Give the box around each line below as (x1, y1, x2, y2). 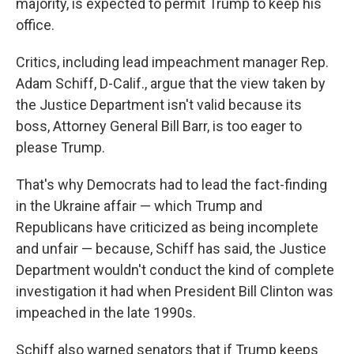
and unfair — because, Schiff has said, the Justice (16, 240, 326, 257)
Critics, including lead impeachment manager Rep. (16, 54, 329, 70)
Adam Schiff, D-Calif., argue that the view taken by (16, 75, 326, 92)
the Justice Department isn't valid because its (16, 96, 302, 113)
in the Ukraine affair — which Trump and (16, 198, 262, 214)
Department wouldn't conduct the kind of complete (16, 262, 334, 278)
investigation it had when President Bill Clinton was (16, 283, 333, 299)
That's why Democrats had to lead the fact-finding (16, 176, 327, 193)
